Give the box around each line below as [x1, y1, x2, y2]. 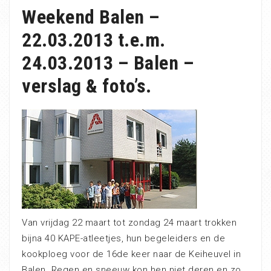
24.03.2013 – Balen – [22, 51, 194, 74]
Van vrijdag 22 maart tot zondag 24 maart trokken [22, 217, 237, 228]
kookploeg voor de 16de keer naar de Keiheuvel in [22, 249, 241, 260]
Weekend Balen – [22, 5, 160, 28]
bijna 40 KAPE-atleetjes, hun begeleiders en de [22, 233, 225, 244]
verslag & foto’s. [22, 74, 152, 97]
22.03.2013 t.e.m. [22, 28, 166, 51]
